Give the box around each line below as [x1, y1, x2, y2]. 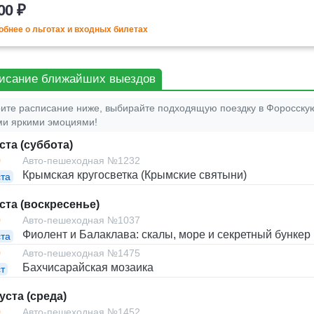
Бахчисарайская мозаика [22, 261, 153, 273]
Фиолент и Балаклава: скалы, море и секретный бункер [22, 228, 310, 241]
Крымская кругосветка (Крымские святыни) [22, 169, 247, 182]
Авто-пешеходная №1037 [22, 214, 140, 226]
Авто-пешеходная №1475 [22, 247, 140, 259]
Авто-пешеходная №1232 [22, 155, 140, 167]
